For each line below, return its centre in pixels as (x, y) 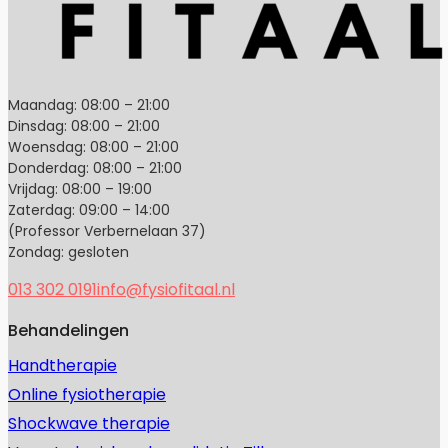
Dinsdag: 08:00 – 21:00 (84, 126)
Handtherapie (62, 366)
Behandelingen (68, 331)
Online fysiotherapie (87, 395)
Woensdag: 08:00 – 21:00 (93, 147)
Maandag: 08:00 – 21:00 (89, 105)
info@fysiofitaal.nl (166, 290)
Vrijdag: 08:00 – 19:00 (80, 189)
